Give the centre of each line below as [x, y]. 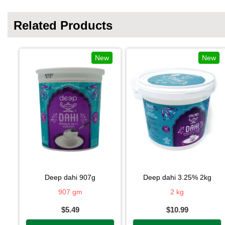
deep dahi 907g [73, 177]
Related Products [63, 25]
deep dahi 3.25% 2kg [180, 177]
